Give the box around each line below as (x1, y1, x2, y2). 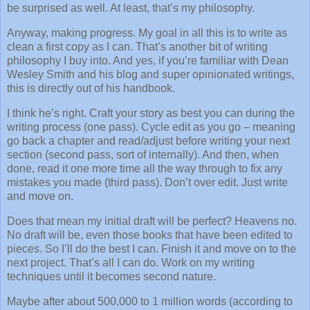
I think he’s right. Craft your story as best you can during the (7, 107, 295, 119)
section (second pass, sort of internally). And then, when (7, 148, 279, 161)
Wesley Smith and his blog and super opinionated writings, (7, 69, 294, 81)
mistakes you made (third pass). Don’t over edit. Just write (7, 176, 288, 188)
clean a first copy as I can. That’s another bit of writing (7, 41, 268, 53)
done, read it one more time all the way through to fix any (7, 162, 282, 174)
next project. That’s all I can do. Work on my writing (7, 256, 255, 268)
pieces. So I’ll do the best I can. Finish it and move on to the (7, 242, 296, 255)
